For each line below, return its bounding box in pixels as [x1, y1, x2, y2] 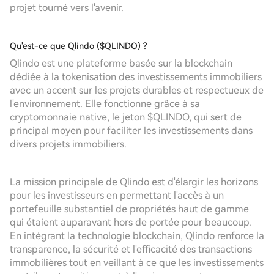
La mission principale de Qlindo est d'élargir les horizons [10, 176, 258, 188]
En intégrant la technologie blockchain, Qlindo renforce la [10, 230, 264, 242]
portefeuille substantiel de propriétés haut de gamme [10, 203, 249, 215]
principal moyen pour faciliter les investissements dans [10, 125, 253, 136]
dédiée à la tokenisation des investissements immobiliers [10, 71, 262, 83]
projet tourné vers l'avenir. [10, 2, 124, 13]
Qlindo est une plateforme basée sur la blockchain [10, 57, 232, 69]
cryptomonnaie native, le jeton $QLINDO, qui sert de [10, 111, 242, 123]
